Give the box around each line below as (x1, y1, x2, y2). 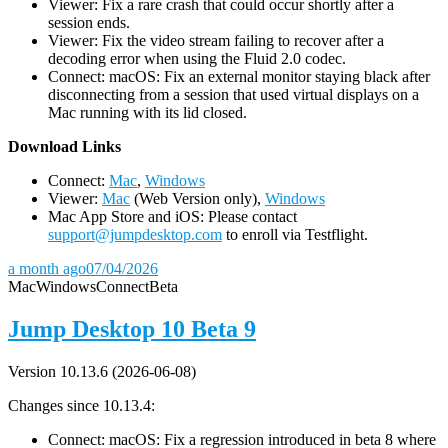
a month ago (8, 259, 86, 277)
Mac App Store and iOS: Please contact (48, 207, 297, 225)
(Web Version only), (130, 189, 265, 207)
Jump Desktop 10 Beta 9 (8, 315, 256, 342)
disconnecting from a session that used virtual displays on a (48, 85, 419, 103)
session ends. (48, 13, 130, 31)
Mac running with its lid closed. (48, 103, 247, 121)
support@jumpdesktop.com (48, 225, 222, 243)
